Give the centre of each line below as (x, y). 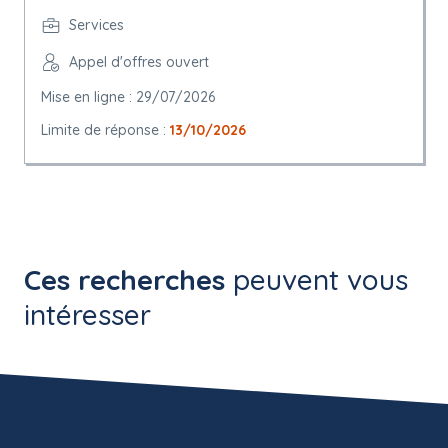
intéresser (87, 314)
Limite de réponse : (105, 130)
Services (96, 25)
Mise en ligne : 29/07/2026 (128, 97)
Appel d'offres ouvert (139, 62)
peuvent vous (316, 279)
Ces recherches (124, 279)
